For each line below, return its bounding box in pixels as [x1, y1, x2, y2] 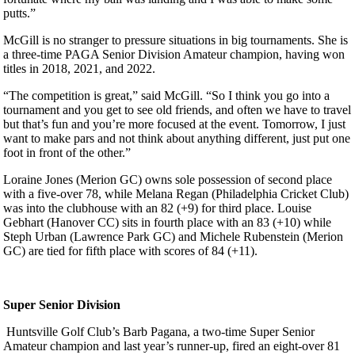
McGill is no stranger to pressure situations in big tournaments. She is [3, 32, 348, 47]
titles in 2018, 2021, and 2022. [3, 61, 158, 75]
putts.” [3, 6, 39, 20]
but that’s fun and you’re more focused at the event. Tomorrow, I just [3, 116, 345, 131]
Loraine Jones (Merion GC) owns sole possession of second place [3, 172, 332, 186]
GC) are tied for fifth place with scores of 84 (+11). [3, 243, 258, 258]
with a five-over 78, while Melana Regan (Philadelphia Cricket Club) [3, 186, 349, 200]
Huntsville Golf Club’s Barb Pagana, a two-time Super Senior [6, 324, 315, 338]
